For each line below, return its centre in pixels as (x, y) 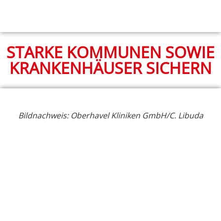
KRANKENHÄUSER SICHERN (110, 68)
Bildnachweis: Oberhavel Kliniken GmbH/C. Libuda (110, 115)
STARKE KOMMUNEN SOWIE (110, 52)
